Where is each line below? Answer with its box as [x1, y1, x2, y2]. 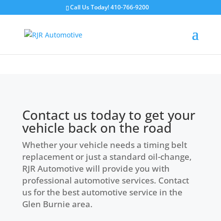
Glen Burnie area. [22, 198, 93, 210]
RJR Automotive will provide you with [22, 163, 170, 174]
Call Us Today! [70, 3, 110, 11]
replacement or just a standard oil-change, [22, 151, 192, 162]
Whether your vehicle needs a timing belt [22, 139, 187, 150]
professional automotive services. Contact [22, 175, 189, 186]
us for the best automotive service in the [22, 186, 183, 198]
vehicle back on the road [22, 119, 172, 137]
